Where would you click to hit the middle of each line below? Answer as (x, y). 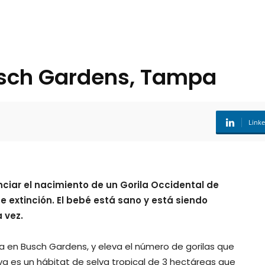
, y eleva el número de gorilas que (161, 247)
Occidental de (184, 185)
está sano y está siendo (149, 201)
